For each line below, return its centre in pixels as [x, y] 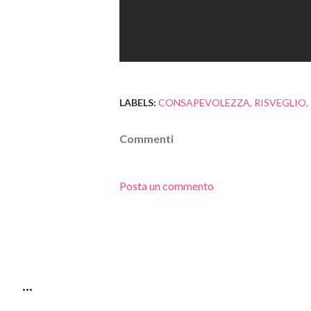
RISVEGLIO [280, 102]
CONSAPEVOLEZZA [204, 102]
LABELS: [138, 102]
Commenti [146, 138]
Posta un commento [167, 186]
